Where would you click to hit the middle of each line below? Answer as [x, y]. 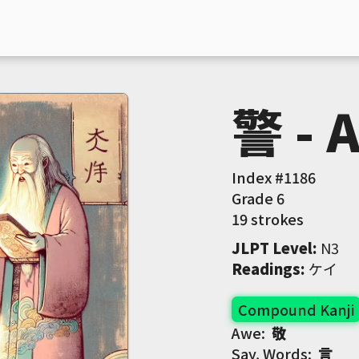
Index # [257, 177]
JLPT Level [272, 248]
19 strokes [267, 219]
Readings [266, 268]
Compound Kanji [296, 309]
